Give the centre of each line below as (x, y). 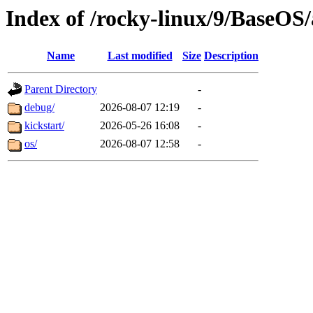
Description (231, 56)
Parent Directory (61, 89)
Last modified (140, 56)
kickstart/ (44, 126)
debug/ (39, 108)
